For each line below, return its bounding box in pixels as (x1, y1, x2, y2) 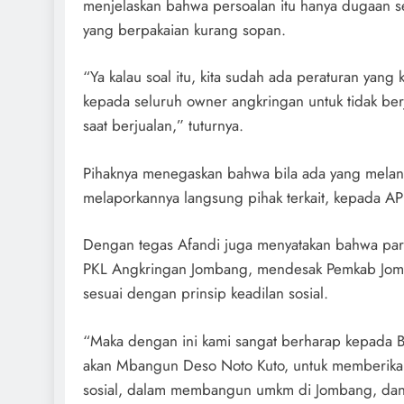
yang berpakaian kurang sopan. (83, 18, 286, 41)
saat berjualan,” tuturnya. (83, 115, 243, 136)
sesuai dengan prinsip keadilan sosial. (83, 282, 328, 304)
